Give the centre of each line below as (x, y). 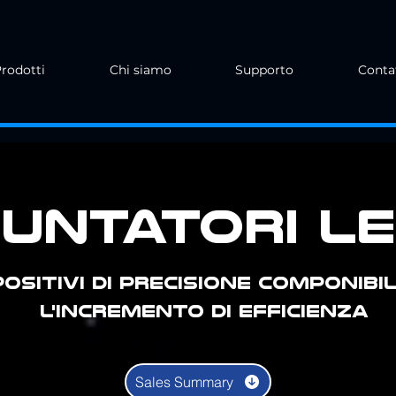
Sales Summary (184, 382)
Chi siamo (140, 70)
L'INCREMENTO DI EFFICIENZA (204, 311)
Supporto (265, 70)
